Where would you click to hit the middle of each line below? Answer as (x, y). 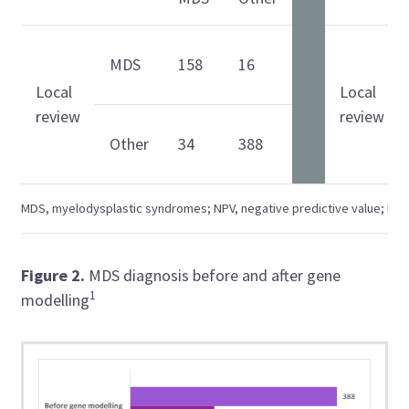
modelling (56, 300)
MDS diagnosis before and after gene (213, 276)
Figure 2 (51, 276)
